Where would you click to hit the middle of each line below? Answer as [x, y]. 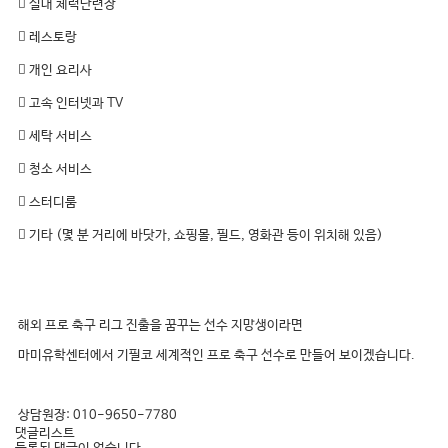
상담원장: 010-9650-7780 [97, 415]
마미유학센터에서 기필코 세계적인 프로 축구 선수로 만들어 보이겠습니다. [216, 355]
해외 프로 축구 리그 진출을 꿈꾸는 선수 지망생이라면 [160, 325]
